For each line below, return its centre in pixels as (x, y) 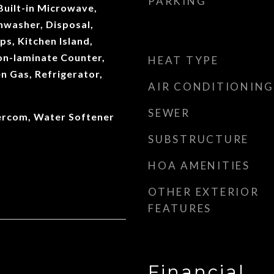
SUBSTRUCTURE (198, 139)
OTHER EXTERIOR (204, 192)
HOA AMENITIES (199, 165)
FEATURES (180, 208)
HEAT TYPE (183, 60)
